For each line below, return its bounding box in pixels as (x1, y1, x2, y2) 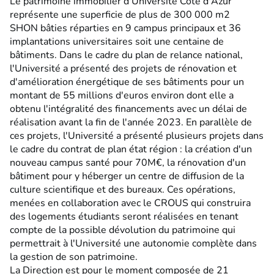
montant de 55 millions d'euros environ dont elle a (10, 89, 234, 103)
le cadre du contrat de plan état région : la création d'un (10, 143, 252, 157)
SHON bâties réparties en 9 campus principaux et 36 (10, 21, 241, 35)
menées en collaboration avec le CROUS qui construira (10, 196, 251, 210)
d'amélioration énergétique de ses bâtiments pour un (10, 75, 244, 89)
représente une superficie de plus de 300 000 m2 (10, 8, 230, 22)
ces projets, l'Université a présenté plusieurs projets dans (10, 129, 264, 143)
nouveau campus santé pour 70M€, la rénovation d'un (10, 156, 246, 170)
